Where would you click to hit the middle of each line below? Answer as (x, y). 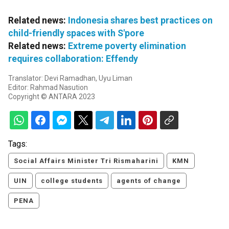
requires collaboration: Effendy (73, 59)
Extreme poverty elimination (127, 46)
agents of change (149, 181)
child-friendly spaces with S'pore (76, 33)
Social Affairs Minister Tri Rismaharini (86, 161)
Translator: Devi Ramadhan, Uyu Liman (70, 78)
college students (72, 181)
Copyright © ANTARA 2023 (52, 97)
